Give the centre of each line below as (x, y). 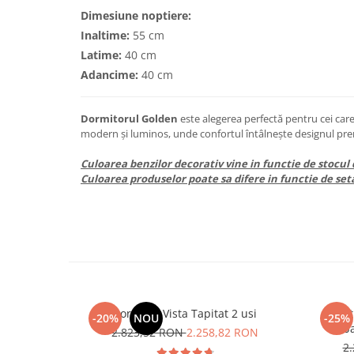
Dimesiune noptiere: (136, 16)
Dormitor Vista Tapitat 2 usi (244, 314)
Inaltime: (105, 36)
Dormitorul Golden (129, 119)
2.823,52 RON (149, 333)
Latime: (101, 55)
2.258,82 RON (222, 333)
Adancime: (109, 75)
